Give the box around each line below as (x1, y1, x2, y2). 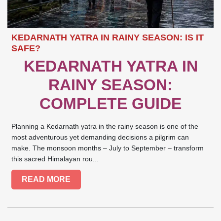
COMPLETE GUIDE (39, 95, 182, 113)
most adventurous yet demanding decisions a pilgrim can (11, 133, 189, 142)
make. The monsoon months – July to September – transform (11, 144, 204, 152)
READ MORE (22, 175, 71, 184)
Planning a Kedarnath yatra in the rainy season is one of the (11, 122, 199, 131)
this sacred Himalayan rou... (11, 155, 99, 163)
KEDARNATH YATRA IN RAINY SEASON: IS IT (11, 33, 204, 43)
